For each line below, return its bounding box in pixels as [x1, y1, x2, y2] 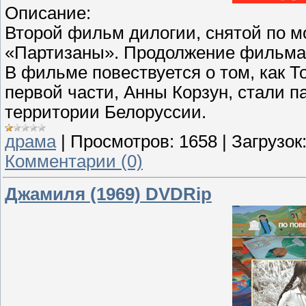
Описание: [5, 3, 91, 23]
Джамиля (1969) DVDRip [5, 184, 212, 204]
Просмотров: [70, 131, 174, 151]
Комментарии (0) [5, 151, 143, 171]
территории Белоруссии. [5, 102, 206, 122]
